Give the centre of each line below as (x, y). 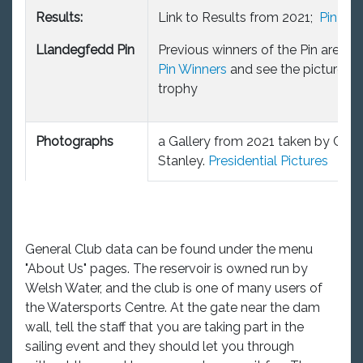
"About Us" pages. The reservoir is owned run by (167, 268)
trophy (178, 88)
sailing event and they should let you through (160, 346)
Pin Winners (192, 69)
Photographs (76, 141)
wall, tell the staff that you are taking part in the (164, 327)
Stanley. (183, 160)
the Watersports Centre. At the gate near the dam (173, 307)
